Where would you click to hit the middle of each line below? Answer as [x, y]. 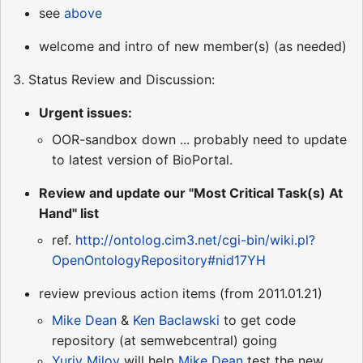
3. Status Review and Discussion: [114, 80]
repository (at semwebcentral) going [164, 341]
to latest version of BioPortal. [142, 160]
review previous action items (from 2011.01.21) [181, 294]
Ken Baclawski [176, 320]
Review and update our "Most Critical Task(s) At [191, 193]
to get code [258, 320]
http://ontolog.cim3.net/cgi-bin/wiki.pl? [195, 240]
